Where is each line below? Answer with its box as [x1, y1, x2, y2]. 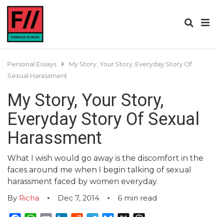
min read [124, 193, 157, 202]
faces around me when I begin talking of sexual [7, 165, 191, 174]
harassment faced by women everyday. [7, 177, 158, 186]
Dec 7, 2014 [58, 193, 99, 202]
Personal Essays [7, 60, 56, 68]
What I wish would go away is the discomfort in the [7, 154, 203, 163]
